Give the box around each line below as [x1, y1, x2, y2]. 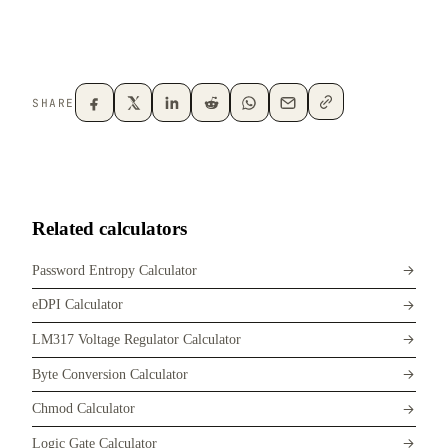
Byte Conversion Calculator [32, 366, 188, 382]
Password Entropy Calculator [32, 262, 197, 278]
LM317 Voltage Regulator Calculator [32, 331, 241, 347]
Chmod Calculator [32, 401, 135, 417]
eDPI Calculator [32, 297, 123, 313]
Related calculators [32, 218, 187, 240]
